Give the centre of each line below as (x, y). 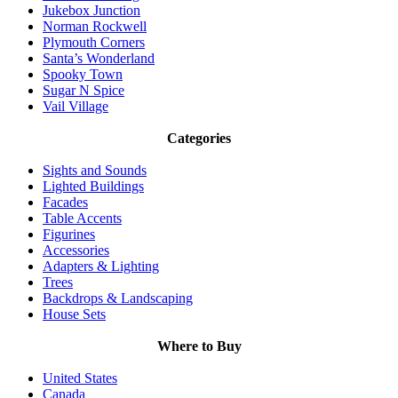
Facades (65, 203)
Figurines (69, 235)
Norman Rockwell (95, 27)
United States (80, 378)
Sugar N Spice (84, 91)
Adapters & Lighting (101, 267)
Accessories (76, 251)
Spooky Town (83, 75)
